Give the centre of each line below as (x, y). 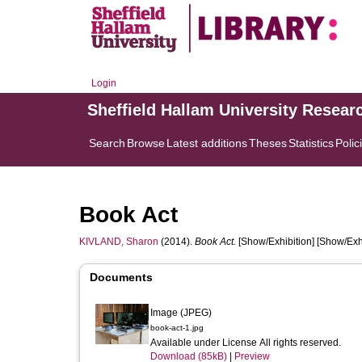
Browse (146, 143)
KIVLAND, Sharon (119, 242)
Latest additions (207, 143)
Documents (121, 277)
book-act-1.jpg (177, 328)
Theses (268, 143)
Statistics (311, 143)
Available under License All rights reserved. (247, 343)
